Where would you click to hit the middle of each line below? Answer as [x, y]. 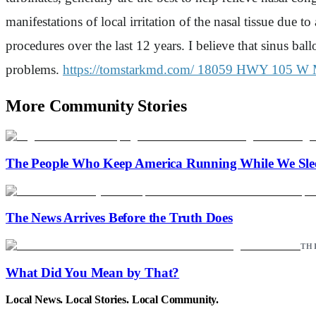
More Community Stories [96, 106]
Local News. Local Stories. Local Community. [113, 300]
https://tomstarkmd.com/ [128, 69]
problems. [34, 69]
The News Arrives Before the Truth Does [119, 218]
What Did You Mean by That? [93, 272]
